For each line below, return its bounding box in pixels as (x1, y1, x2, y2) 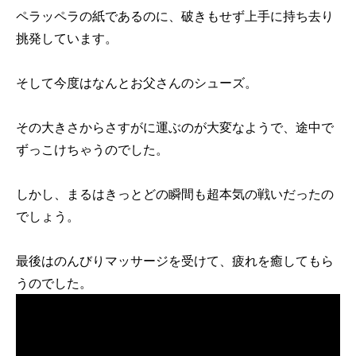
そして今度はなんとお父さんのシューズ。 (16, 75, 257, 91)
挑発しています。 (16, 30, 118, 47)
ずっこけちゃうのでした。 (16, 141, 168, 158)
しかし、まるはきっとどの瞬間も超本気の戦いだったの (16, 186, 334, 203)
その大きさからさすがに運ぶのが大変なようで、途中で (16, 119, 334, 136)
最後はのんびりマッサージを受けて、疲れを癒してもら (16, 253, 334, 269)
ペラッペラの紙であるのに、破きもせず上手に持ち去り (16, 8, 334, 25)
